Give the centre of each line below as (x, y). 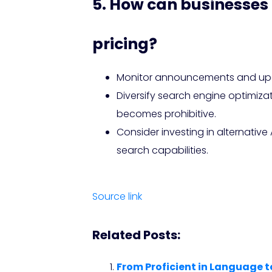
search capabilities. (162, 151)
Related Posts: (136, 235)
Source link (117, 197)
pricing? (125, 44)
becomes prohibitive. (166, 114)
